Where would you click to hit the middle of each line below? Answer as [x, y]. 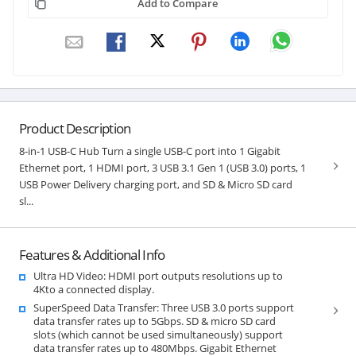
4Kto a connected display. [93, 289]
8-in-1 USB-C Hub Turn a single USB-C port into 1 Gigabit [149, 151]
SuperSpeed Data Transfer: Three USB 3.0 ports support [163, 307]
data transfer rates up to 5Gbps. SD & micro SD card [154, 321]
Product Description [75, 128]
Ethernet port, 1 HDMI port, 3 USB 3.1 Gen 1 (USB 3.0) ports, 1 [162, 167]
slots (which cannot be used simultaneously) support [158, 334]
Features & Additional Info [92, 254]
